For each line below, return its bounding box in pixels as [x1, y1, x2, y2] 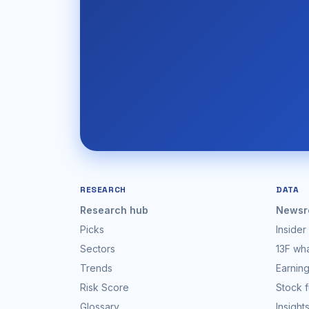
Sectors [80, 243, 115, 255]
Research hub [80, 204, 148, 216]
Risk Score [80, 281, 129, 293]
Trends [80, 262, 112, 274]
